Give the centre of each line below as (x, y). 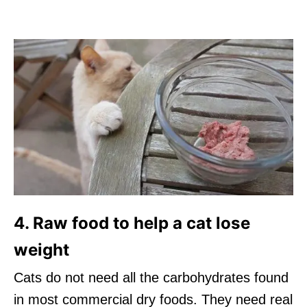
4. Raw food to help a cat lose (132, 223)
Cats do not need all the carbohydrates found (151, 277)
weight (41, 249)
